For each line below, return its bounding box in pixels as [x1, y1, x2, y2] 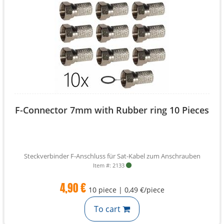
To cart [94, 203, 122, 214]
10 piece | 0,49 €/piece [88, 185, 164, 194]
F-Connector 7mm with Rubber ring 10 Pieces [15, 104, 209, 116]
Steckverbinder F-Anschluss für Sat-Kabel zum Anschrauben [23, 151, 200, 160]
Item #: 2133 [92, 161, 124, 169]
